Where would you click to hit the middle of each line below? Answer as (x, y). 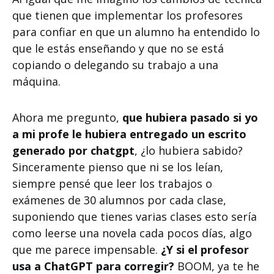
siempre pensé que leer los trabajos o (112, 183)
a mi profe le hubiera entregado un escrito (129, 134)
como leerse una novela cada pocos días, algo (132, 233)
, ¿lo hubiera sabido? (189, 150)
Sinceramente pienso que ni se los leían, (118, 167)
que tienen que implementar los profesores (128, 15)
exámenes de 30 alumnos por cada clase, (119, 200)
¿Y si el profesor (205, 250)
